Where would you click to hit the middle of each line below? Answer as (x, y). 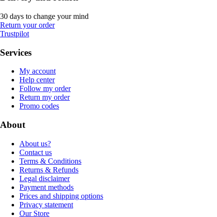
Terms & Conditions (50, 161)
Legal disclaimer (45, 178)
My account (38, 71)
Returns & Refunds (49, 170)
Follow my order (45, 89)
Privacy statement (46, 204)
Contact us (36, 152)
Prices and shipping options (61, 196)
